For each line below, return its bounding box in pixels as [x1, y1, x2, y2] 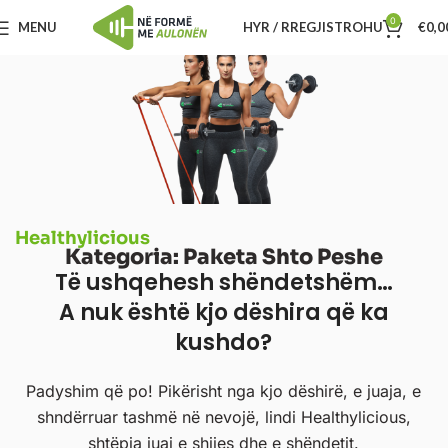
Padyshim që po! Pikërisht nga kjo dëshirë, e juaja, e [26, 380, 422, 401]
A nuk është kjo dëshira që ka [58, 296, 389, 328]
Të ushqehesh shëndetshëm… [54, 266, 393, 298]
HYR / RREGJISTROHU [243, 19, 383, 35]
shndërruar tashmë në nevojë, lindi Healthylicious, [36, 406, 411, 427]
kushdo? [175, 326, 273, 358]
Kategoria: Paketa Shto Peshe [64, 243, 383, 270]
